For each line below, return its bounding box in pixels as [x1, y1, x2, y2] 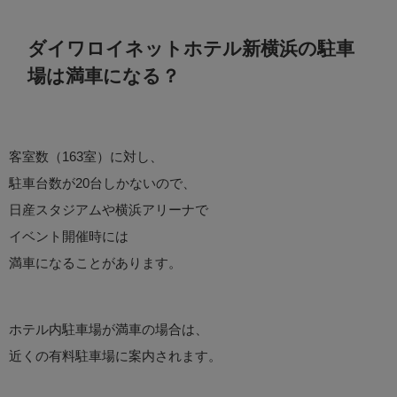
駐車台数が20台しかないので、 [9, 176, 196, 191]
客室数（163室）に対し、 [9, 150, 163, 164]
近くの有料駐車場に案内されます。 [9, 349, 222, 363]
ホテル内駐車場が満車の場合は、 [9, 323, 208, 337]
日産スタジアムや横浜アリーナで [9, 203, 208, 217]
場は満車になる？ [27, 66, 180, 85]
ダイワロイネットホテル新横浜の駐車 [27, 38, 354, 58]
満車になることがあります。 [9, 256, 182, 270]
